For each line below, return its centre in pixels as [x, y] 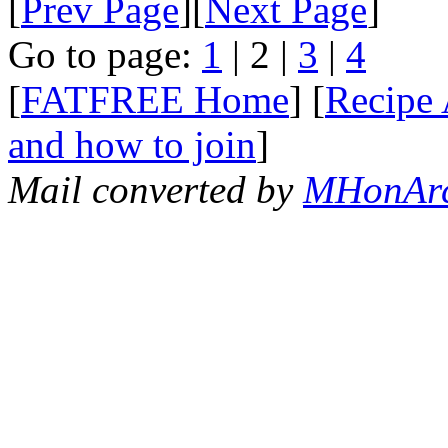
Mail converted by [155, 189]
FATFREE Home [155, 99]
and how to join [132, 144]
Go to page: [105, 54]
